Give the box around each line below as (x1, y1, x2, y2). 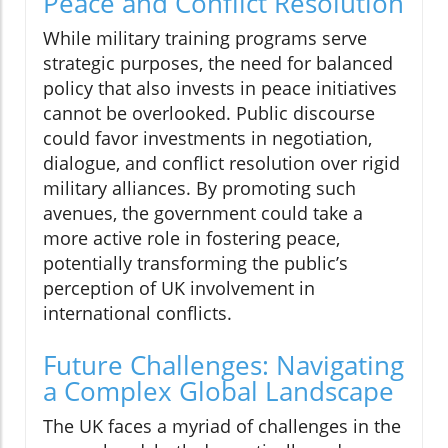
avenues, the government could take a (43, 201, 363, 226)
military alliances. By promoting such (43, 176, 356, 201)
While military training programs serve (43, 26, 367, 51)
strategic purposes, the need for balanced (43, 51, 393, 76)
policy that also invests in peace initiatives (43, 76, 397, 101)
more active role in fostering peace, (43, 226, 340, 251)
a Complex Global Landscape (43, 373, 394, 410)
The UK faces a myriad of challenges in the (43, 414, 401, 439)
